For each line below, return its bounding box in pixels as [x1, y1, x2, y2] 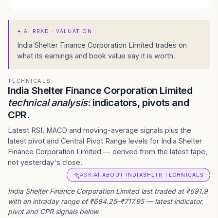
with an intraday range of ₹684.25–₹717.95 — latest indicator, [8, 197, 203, 205]
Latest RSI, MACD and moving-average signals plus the [8, 126, 191, 134]
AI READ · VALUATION [24, 28, 92, 34]
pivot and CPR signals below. [8, 207, 100, 216]
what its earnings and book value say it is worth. [17, 52, 175, 60]
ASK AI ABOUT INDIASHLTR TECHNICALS [80, 172, 204, 178]
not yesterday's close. [8, 158, 82, 166]
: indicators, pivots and [87, 97, 189, 109]
